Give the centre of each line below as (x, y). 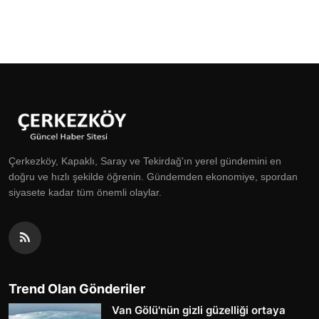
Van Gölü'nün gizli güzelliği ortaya (199, 310)
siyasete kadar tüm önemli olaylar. (85, 193)
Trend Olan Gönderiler (77, 289)
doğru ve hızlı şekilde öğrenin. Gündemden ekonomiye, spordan (153, 177)
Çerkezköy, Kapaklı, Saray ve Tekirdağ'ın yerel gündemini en (145, 161)
